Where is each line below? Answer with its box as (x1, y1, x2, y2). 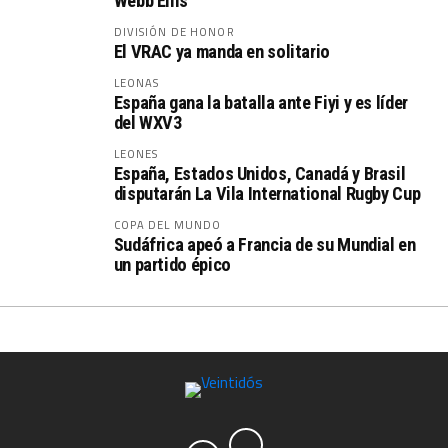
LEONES (113, 145, 159, 162)
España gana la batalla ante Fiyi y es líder (113, 92, 408, 113)
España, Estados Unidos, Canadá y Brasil (113, 163, 406, 184)
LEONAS (113, 74, 160, 91)
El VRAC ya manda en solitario (113, 41, 330, 62)
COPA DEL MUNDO (113, 216, 222, 233)
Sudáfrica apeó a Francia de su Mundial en (113, 234, 416, 255)
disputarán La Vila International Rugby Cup (113, 183, 421, 204)
